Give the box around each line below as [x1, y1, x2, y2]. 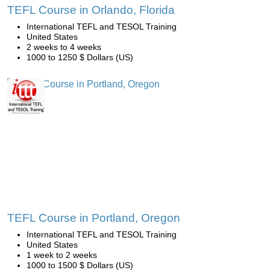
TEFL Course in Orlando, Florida [7, 4, 175, 17]
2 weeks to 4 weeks [27, 42, 101, 52]
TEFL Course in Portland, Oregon [7, 212, 180, 225]
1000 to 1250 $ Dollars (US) [27, 52, 133, 63]
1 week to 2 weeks [27, 250, 97, 260]
